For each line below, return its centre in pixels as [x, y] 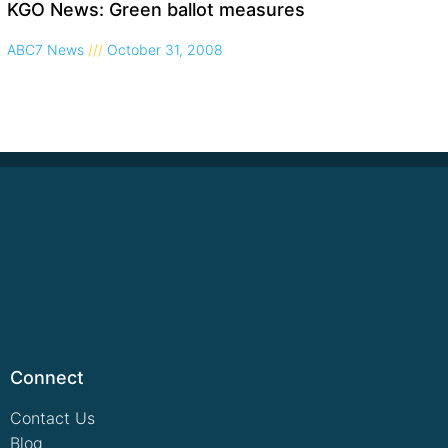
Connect [47, 377]
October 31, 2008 [162, 49]
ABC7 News [47, 49]
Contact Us [53, 417]
